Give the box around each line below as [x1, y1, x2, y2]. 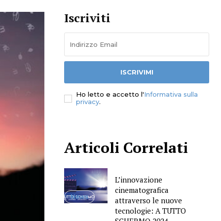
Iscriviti [64, 10, 110, 26]
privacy [76, 98, 99, 106]
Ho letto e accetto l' [76, 90, 144, 99]
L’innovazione [114, 175, 162, 185]
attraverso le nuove [114, 195, 182, 206]
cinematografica [114, 185, 169, 195]
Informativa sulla [144, 90, 198, 99]
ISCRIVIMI [120, 68, 153, 76]
